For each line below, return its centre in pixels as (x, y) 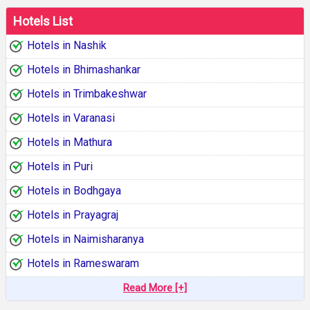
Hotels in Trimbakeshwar (87, 94)
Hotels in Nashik (67, 46)
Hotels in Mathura (70, 143)
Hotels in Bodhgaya (74, 191)
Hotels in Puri (60, 167)
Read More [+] (155, 289)
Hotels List (43, 21)
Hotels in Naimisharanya (85, 239)
